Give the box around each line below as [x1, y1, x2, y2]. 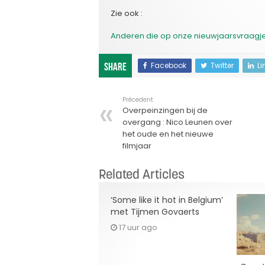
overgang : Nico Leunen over [122, 116, 232, 128]
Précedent [122, 95, 153, 104]
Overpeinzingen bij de [122, 104, 208, 116]
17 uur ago [119, 221, 157, 233]
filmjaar [122, 140, 151, 151]
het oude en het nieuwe [122, 128, 214, 140]
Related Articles [99, 165, 185, 182]
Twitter [211, 60, 234, 70]
